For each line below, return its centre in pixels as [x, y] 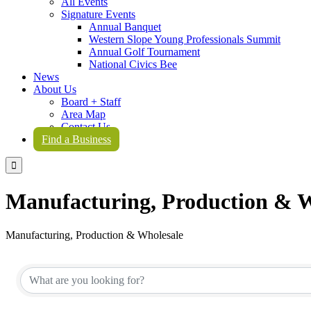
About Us [55, 90]
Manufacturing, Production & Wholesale [94, 235]
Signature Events [98, 15]
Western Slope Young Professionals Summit [185, 40]
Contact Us [86, 127]
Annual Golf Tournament [144, 52]
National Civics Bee [133, 65]
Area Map [83, 115]
